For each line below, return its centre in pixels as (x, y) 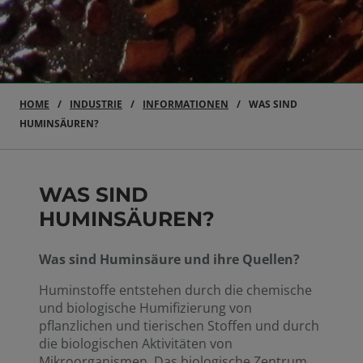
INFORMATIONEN (186, 104)
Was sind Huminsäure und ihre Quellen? (169, 259)
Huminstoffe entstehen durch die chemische (175, 290)
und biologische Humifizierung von (145, 308)
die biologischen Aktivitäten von (136, 344)
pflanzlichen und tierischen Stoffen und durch (179, 326)
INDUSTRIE (96, 104)
